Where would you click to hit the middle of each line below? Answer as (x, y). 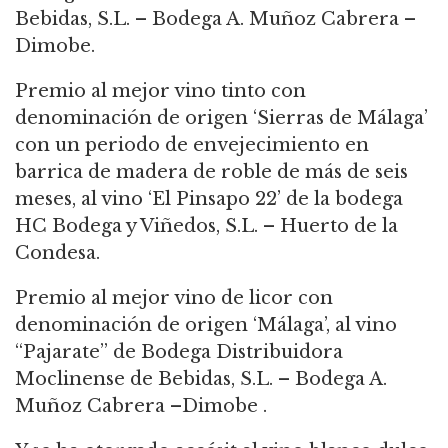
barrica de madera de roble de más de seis (211, 171)
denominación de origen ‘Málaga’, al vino (206, 324)
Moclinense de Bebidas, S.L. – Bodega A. (201, 378)
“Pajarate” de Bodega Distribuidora (179, 351)
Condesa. (57, 252)
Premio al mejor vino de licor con (174, 297)
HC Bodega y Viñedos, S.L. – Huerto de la (206, 225)
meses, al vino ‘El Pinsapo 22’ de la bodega (209, 198)
